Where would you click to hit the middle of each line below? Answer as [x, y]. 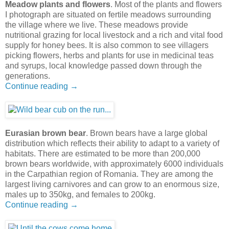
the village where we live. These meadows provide [97, 25]
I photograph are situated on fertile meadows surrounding [108, 15]
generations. [28, 76]
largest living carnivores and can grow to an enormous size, [112, 185]
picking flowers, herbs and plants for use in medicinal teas [109, 56]
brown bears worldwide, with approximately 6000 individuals [114, 164]
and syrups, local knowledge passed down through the [104, 66]
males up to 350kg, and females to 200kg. [80, 195]
